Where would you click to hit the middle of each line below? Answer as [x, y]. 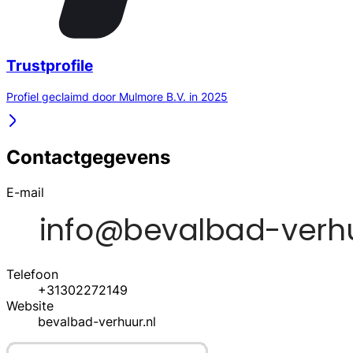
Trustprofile [50, 66]
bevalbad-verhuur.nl [97, 321]
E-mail [25, 192]
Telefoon [32, 274]
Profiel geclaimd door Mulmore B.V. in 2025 [117, 96]
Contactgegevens [88, 157]
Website [30, 305]
